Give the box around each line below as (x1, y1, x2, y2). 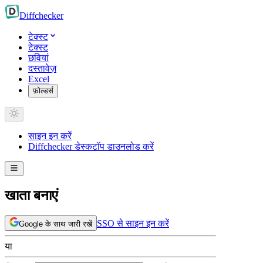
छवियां (28, 53, 49, 63)
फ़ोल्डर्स (33, 86, 53, 95)
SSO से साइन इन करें (97, 218, 169, 228)
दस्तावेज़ (28, 63, 56, 73)
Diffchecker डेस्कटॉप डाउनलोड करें (28, 141, 154, 151)
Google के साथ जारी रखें (19, 219, 92, 228)
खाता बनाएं (5, 187, 58, 203)
